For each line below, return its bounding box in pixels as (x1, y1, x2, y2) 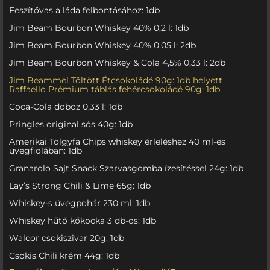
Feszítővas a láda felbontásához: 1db (9, 4, 160, 16)
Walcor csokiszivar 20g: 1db (9, 232, 124, 243)
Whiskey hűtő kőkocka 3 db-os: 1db (9, 215, 156, 226)
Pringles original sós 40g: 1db (9, 118, 133, 130)
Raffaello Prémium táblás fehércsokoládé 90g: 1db (9, 83, 220, 95)
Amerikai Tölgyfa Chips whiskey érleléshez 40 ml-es (9, 136, 225, 147)
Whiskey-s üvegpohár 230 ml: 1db (9, 197, 150, 209)
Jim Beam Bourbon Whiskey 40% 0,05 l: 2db (9, 39, 196, 51)
